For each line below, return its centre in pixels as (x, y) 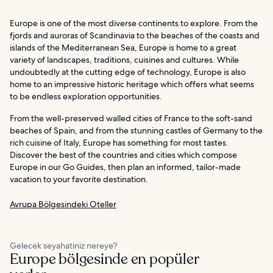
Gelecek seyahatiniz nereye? (63, 245)
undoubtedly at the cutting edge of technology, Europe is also (128, 72)
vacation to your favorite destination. (79, 179)
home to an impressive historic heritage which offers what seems (132, 84)
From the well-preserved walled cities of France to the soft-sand (131, 118)
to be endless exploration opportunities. (86, 96)
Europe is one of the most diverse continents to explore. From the (134, 23)
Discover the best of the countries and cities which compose (123, 154)
